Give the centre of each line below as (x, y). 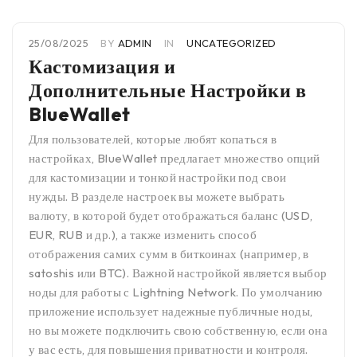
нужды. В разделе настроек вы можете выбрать (157, 197)
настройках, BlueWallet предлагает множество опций (175, 159)
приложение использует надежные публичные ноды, (171, 312)
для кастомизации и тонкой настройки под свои (158, 178)
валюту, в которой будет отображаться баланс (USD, (171, 216)
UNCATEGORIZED (231, 43)
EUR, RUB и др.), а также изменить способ (143, 235)
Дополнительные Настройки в (168, 90)
